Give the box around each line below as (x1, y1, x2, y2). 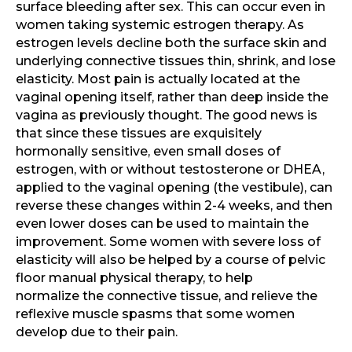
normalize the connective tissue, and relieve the (16, 288, 317, 304)
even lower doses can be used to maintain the (16, 216, 309, 232)
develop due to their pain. (16, 324, 178, 340)
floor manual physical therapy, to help (16, 270, 253, 286)
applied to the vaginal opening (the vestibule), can (16, 180, 332, 196)
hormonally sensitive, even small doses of (16, 144, 280, 159)
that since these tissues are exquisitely (16, 126, 262, 141)
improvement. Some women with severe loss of (16, 234, 321, 250)
